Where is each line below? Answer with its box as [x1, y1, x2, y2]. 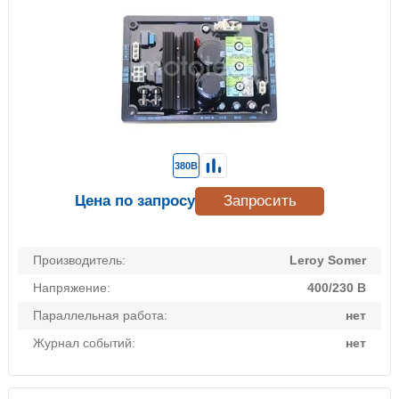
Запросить [223, 192, 297, 210]
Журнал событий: [33, 336, 135, 351]
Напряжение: [33, 281, 110, 296]
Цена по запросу [75, 192, 195, 210]
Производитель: [33, 253, 126, 268]
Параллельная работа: [33, 308, 167, 323]
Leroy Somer [289, 253, 366, 268]
